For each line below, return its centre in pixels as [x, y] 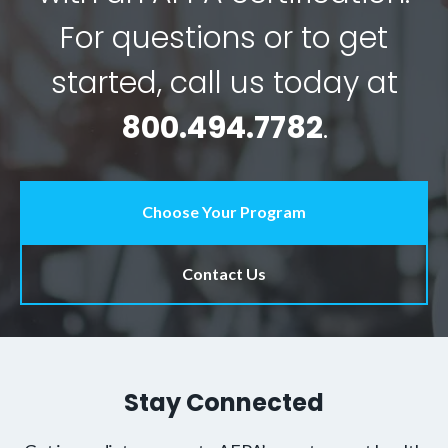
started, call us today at [224, 83]
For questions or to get [224, 38]
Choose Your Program [224, 212]
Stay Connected [224, 402]
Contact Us [224, 274]
